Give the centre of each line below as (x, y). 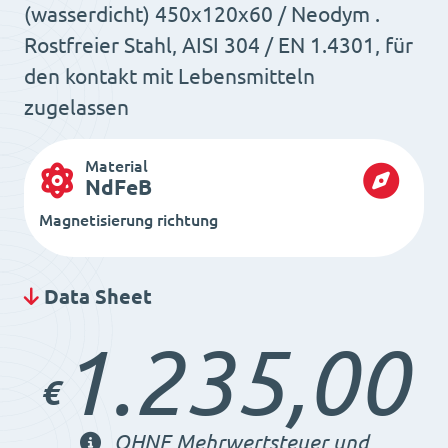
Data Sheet (95, 297)
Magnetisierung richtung (128, 220)
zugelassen (76, 108)
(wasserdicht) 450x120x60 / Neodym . (202, 15)
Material (116, 166)
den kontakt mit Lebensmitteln (169, 77)
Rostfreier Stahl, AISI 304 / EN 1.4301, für (218, 46)
